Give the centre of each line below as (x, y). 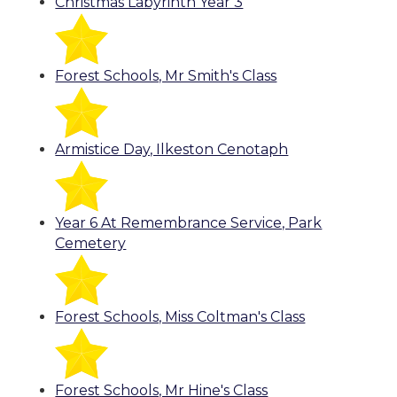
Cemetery (91, 244)
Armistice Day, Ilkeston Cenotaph (172, 150)
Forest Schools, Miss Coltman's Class (180, 317)
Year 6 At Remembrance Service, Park (189, 223)
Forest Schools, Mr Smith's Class (166, 76)
